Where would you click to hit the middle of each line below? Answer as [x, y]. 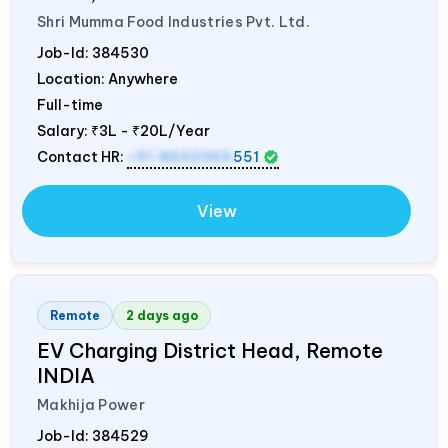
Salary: [64, 130]
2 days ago [162, 315]
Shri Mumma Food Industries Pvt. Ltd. [173, 21]
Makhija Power [91, 404]
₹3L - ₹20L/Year [150, 130]
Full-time [70, 104]
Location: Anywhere [107, 78]
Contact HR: [82, 156]
